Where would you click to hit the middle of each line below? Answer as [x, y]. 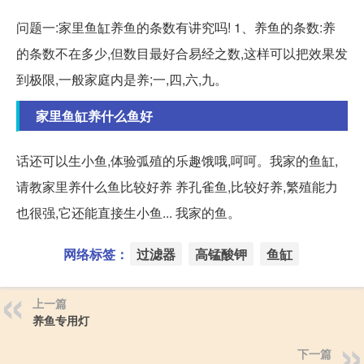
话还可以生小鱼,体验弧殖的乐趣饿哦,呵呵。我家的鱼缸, [177, 161]
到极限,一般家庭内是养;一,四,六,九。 [122, 80]
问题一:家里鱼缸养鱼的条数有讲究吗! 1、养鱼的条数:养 [176, 28]
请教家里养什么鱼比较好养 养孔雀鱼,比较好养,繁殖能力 [177, 187]
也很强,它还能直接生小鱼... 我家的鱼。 [128, 213]
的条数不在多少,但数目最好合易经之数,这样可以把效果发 [182, 54]
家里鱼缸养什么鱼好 [94, 116]
